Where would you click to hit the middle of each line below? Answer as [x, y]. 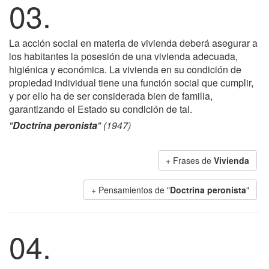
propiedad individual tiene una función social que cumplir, [131, 83]
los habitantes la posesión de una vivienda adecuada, [123, 56]
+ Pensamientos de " [131, 190]
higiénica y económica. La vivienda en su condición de [125, 69]
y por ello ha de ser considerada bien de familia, [111, 96]
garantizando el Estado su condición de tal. [101, 109]
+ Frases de [190, 160]
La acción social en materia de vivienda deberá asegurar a [133, 43]
